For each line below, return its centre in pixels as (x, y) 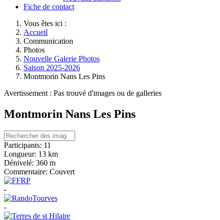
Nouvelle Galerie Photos (62, 59)
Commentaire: (26, 171)
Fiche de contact (49, 7)
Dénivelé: (19, 163)
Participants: (23, 145)
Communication (48, 41)
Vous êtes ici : (47, 23)
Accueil (36, 32)
